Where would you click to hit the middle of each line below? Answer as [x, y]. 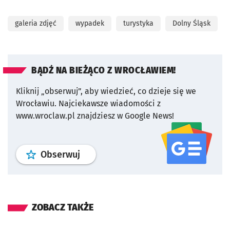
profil [91, 154]
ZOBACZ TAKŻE [63, 207]
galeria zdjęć [36, 23]
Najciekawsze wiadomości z [110, 103]
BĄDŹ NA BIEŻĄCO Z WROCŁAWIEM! [104, 70]
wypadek [90, 23]
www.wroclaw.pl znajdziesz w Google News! [95, 116]
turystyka [138, 23]
